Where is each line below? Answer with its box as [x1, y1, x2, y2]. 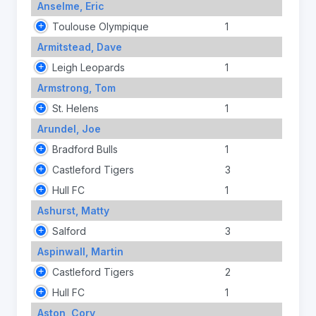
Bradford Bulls [52, 142, 118, 155]
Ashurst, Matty [37, 204, 109, 217]
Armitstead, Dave [37, 40, 122, 53]
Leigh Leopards [52, 61, 125, 73]
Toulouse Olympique [52, 20, 149, 32]
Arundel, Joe [37, 122, 101, 135]
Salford [52, 224, 86, 237]
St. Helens [52, 102, 99, 114]
